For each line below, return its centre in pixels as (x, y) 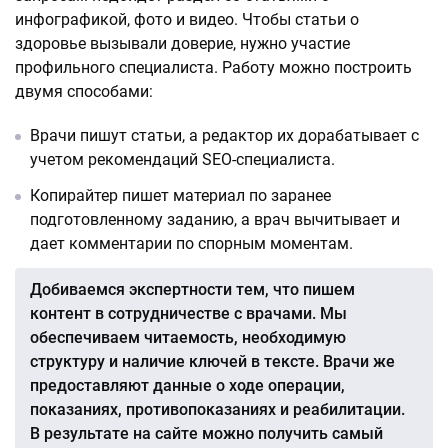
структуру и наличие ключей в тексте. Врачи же (212, 361)
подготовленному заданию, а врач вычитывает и (215, 219)
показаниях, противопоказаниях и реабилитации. (217, 409)
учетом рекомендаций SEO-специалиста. (184, 159)
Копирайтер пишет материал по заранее (180, 195)
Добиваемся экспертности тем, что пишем (192, 289)
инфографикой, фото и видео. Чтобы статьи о (187, 19)
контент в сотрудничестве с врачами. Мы (188, 313)
